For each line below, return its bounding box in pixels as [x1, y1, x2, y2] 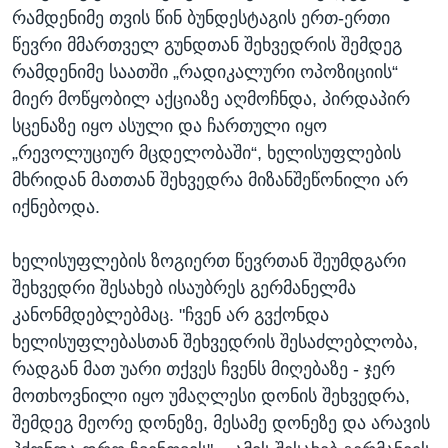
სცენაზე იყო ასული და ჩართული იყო [12, 116, 327, 137]
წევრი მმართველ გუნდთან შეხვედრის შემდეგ [12, 35, 402, 56]
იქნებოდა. [12, 197, 100, 218]
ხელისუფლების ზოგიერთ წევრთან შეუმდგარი [12, 251, 406, 272]
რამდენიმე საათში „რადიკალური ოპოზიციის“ [12, 62, 398, 83]
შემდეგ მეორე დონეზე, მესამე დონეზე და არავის [12, 413, 430, 434]
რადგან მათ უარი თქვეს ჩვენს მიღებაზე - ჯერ [12, 359, 395, 380]
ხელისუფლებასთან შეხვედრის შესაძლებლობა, [12, 332, 418, 353]
